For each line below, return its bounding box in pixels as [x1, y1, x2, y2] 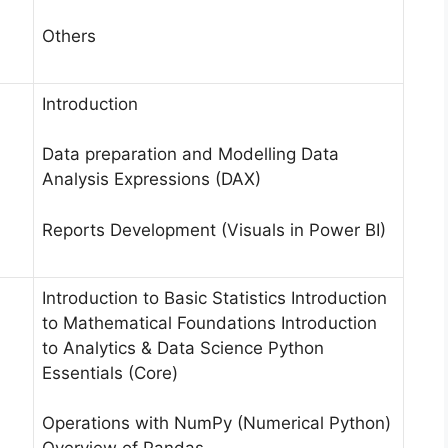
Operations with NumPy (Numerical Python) [42, 413, 391, 434]
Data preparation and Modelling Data [42, 144, 339, 165]
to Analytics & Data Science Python [42, 337, 324, 358]
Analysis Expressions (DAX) [42, 169, 261, 190]
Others [42, 26, 96, 47]
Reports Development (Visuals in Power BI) [42, 219, 386, 240]
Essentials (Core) [42, 362, 178, 383]
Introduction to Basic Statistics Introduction [42, 287, 387, 308]
